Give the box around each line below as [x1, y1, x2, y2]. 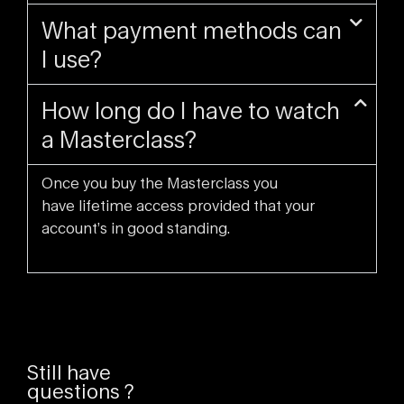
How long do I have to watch [41, 96, 340, 124]
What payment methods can [41, 16, 342, 43]
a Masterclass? [41, 125, 197, 152]
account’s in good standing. [41, 219, 234, 236]
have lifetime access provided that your [41, 197, 315, 214]
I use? [41, 45, 102, 72]
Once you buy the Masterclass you [41, 174, 278, 191]
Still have [27, 361, 111, 384]
